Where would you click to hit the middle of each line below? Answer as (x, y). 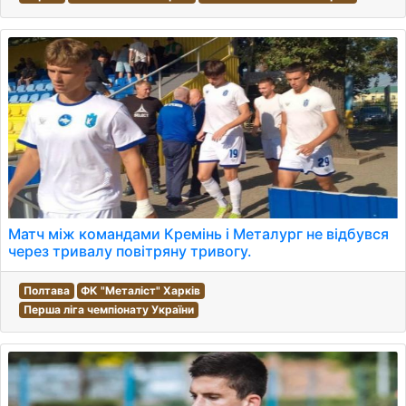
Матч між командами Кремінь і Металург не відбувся (198, 234)
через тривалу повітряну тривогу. (130, 251)
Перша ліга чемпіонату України (108, 309)
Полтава (46, 290)
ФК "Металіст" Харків (141, 290)
